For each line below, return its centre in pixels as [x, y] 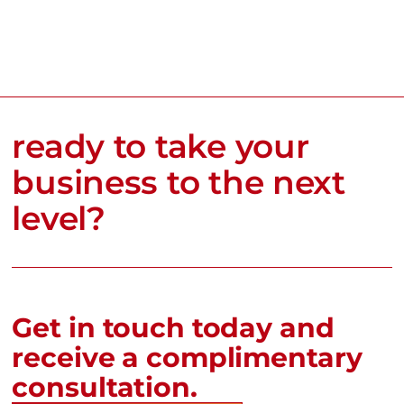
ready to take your [161, 146]
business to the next [179, 182]
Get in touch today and [173, 328]
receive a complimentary [187, 358]
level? [59, 218]
